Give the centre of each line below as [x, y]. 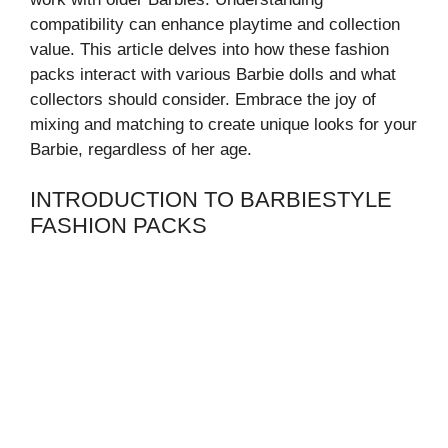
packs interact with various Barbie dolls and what [213, 74]
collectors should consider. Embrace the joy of [203, 99]
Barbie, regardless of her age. [141, 149]
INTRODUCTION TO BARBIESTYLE [211, 199]
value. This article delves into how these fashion [209, 49]
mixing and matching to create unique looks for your [223, 124]
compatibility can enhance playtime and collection [215, 24]
